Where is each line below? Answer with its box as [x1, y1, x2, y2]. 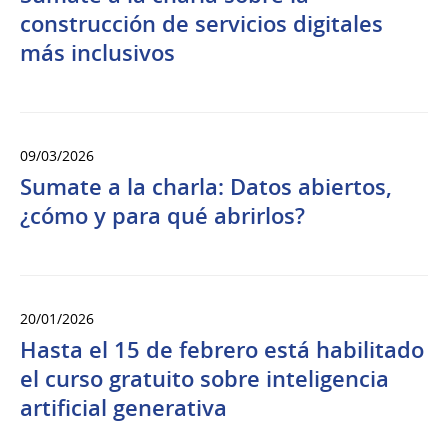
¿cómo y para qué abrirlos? [20, 201, 305, 232]
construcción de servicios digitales [20, 9, 383, 40]
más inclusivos [20, 38, 175, 69]
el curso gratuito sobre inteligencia [20, 364, 389, 395]
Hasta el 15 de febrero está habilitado [20, 335, 424, 366]
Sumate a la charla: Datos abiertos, [20, 172, 392, 203]
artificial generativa [20, 393, 227, 424]
